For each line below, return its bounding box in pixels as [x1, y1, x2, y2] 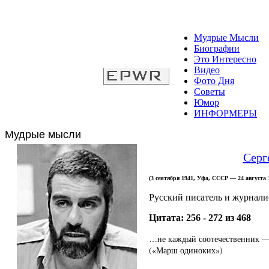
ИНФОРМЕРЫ [194, 108, 257, 118]
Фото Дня [194, 76, 234, 86]
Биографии [194, 43, 240, 53]
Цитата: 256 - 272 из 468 [149, 213, 251, 223]
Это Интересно [194, 54, 256, 64]
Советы [194, 86, 225, 97]
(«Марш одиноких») [149, 244, 223, 256]
